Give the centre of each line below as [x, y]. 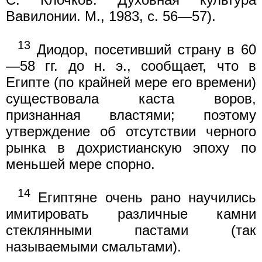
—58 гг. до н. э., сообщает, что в [131, 65]
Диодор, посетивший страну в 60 [143, 49]
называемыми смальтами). [94, 246]
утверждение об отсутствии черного [131, 131]
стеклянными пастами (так [131, 230]
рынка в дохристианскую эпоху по [131, 147]
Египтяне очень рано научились [143, 197]
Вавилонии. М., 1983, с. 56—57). [111, 16]
